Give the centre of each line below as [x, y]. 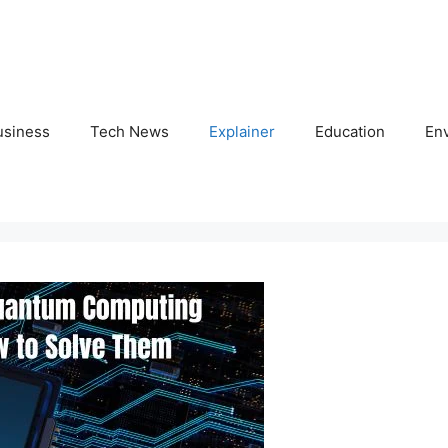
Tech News [129, 132]
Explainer [242, 132]
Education [350, 132]
